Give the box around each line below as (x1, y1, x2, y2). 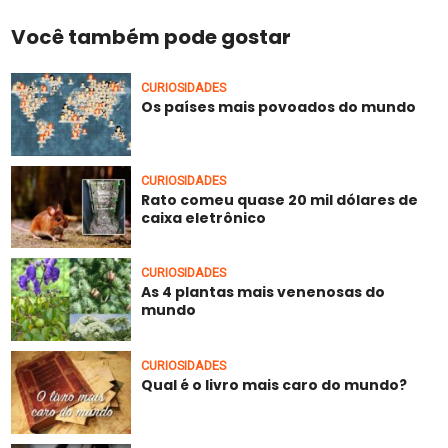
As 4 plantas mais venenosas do (141, 282, 386, 303)
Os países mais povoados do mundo (141, 96, 417, 117)
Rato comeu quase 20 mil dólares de (141, 189, 419, 210)
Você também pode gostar (11, 22, 292, 51)
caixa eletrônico (141, 207, 267, 228)
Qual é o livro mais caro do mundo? (141, 375, 408, 396)
